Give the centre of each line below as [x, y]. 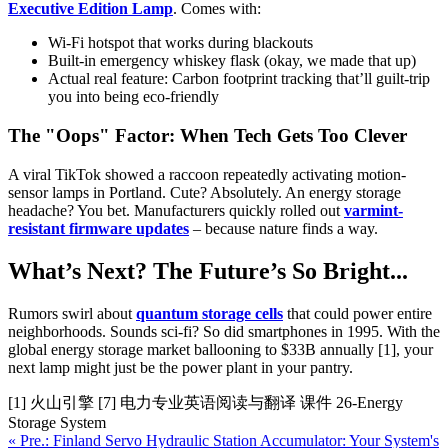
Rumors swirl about [72, 313]
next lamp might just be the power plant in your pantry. [180, 367]
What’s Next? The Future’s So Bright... [208, 270]
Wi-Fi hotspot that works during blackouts [180, 43]
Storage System [57, 422]
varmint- [373, 210]
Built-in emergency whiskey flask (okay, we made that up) [232, 61]
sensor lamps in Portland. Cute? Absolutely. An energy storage [204, 192]
